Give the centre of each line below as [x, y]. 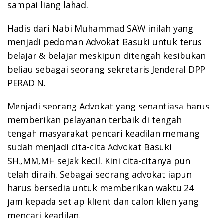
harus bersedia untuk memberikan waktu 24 [100, 188]
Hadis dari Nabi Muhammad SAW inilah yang [100, 28]
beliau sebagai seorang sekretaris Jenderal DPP [106, 69]
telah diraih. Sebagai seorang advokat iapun [100, 174]
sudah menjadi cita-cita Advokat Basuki [90, 147]
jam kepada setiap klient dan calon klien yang [103, 201]
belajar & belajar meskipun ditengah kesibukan [107, 55]
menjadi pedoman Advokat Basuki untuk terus [105, 42]
